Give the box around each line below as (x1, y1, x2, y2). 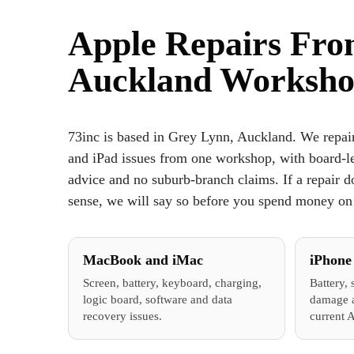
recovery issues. (83, 309, 162, 322)
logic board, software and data (83, 292, 232, 306)
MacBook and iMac (83, 251, 203, 268)
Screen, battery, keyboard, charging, (83, 276, 262, 289)
